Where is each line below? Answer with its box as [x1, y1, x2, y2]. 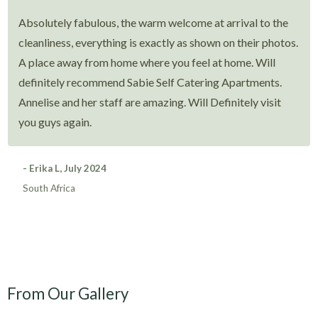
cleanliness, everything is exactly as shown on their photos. [18, 35, 299, 49]
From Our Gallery [7, 283, 129, 303]
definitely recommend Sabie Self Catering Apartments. [18, 75, 283, 89]
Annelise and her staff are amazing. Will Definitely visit [18, 94, 282, 109]
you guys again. [18, 114, 92, 128]
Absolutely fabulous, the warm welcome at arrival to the [18, 15, 289, 29]
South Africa [23, 182, 76, 194]
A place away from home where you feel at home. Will [18, 55, 276, 69]
